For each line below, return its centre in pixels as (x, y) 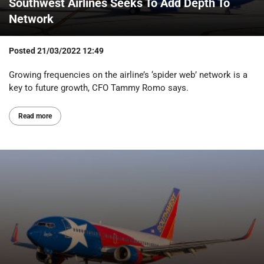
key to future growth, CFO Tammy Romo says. (99, 88)
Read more (35, 116)
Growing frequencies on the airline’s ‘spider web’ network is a (128, 75)
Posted (23, 51)
